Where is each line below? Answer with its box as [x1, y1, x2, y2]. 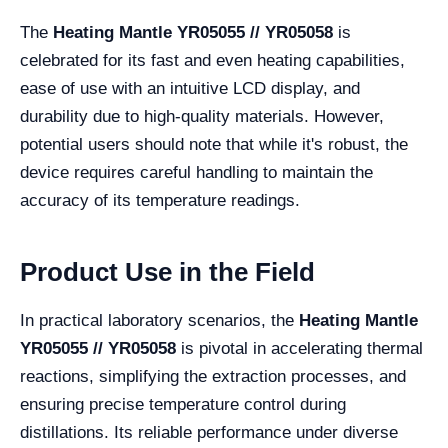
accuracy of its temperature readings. [20, 191, 300, 210]
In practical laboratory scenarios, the [20, 311, 299, 330]
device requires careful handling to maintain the [20, 163, 373, 182]
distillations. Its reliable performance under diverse [20, 423, 398, 442]
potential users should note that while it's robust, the [20, 135, 408, 154]
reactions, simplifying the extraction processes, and [20, 367, 406, 386]
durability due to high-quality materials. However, [20, 107, 384, 126]
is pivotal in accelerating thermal [176, 339, 423, 358]
